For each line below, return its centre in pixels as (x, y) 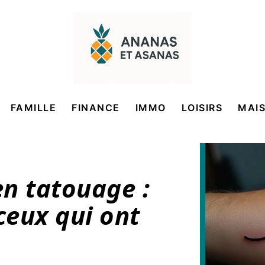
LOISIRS (202, 108)
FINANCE (96, 108)
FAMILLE (33, 108)
